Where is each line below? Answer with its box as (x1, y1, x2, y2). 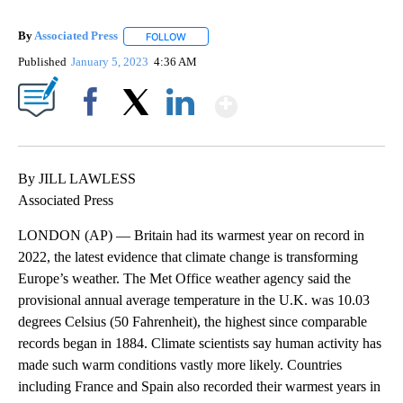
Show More (236, 82, 379, 115)
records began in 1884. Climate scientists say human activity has (18, 335, 381, 351)
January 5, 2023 (71, 54, 152, 68)
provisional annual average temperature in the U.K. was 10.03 (18, 291, 370, 308)
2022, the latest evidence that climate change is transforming (18, 248, 358, 264)
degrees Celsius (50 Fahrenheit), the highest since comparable (18, 313, 367, 329)
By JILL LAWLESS (18, 170, 136, 186)
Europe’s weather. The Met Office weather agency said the (18, 270, 351, 286)
